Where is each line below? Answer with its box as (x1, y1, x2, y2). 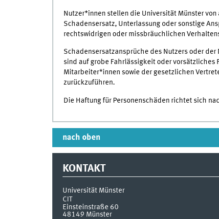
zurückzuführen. (63, 79, 115, 87)
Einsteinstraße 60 (62, 203, 119, 211)
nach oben (62, 133, 100, 142)
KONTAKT (62, 163, 106, 175)
